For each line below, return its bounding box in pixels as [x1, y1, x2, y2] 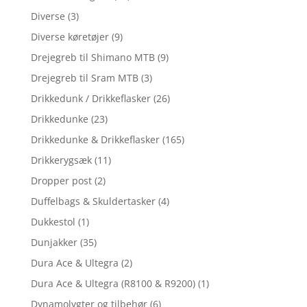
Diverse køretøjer [30, 30, 109, 44]
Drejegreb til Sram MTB [30, 71, 138, 85]
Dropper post [30, 174, 92, 188]
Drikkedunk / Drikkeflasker [30, 92, 151, 106]
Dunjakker [30, 236, 77, 249]
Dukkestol [30, 215, 75, 229]
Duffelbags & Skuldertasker [30, 195, 156, 208]
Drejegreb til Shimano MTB [30, 51, 155, 64]
